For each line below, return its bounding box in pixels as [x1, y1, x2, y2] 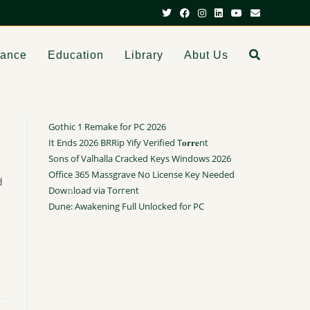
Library [125, 49, 163, 61]
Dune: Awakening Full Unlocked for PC [48, 200, 204, 212]
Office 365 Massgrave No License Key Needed [48, 168, 235, 181]
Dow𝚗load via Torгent [48, 184, 139, 197]
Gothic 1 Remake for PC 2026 [48, 120, 166, 133]
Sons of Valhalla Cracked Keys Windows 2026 [48, 152, 231, 165]
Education [48, 49, 104, 61]
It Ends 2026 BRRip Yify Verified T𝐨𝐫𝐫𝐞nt [48, 136, 208, 149]
